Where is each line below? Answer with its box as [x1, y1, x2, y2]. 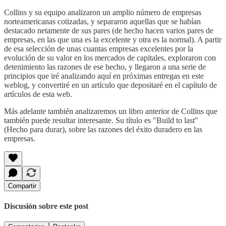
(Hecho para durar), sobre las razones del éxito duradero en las [4, 125, 202, 134]
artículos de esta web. [4, 89, 72, 98]
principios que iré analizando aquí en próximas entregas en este [4, 71, 204, 80]
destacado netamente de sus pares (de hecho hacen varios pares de [4, 26, 213, 35]
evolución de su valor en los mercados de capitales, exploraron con [4, 53, 216, 62]
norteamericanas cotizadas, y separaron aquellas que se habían [4, 17, 201, 26]
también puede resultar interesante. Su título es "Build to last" [4, 116, 198, 125]
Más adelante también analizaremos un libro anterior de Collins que [4, 106, 217, 116]
